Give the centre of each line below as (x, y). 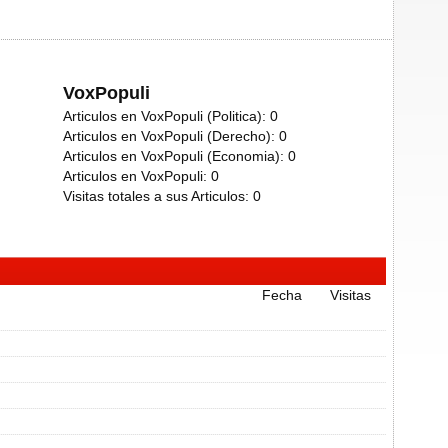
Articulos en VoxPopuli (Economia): (175, 156)
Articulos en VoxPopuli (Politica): (166, 116)
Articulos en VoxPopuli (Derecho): (171, 136)
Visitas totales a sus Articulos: (156, 196)
